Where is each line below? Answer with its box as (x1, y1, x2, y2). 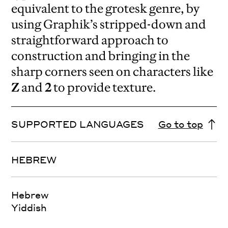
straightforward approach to (11, 33, 169, 48)
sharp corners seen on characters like (11, 64, 214, 79)
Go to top (158, 118, 203, 130)
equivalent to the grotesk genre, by (11, 1, 200, 16)
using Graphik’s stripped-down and (11, 17, 207, 32)
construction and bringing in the (11, 48, 190, 64)
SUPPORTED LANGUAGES (11, 118, 145, 130)
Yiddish (11, 202, 47, 214)
